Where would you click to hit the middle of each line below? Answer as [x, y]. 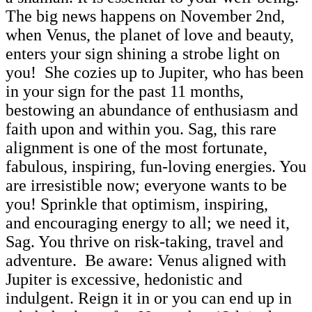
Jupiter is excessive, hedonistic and [124, 279]
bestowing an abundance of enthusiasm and [152, 110]
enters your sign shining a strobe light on [143, 53]
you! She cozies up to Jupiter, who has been [155, 72]
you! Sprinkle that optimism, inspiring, [137, 204]
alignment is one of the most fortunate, [136, 147]
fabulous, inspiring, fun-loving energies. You [156, 166]
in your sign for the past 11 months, [125, 91]
